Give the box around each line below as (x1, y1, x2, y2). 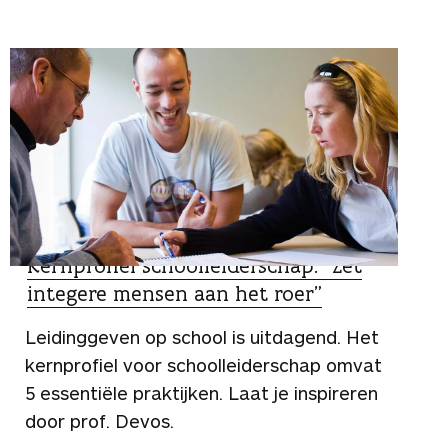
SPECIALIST (31, 229, 108, 248)
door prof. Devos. (25, 410, 174, 432)
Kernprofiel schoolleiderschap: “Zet (27, 252, 362, 279)
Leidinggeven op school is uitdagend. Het (25, 326, 379, 348)
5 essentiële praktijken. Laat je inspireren (25, 382, 378, 404)
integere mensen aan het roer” (27, 280, 322, 307)
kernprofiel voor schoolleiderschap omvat (25, 354, 382, 376)
